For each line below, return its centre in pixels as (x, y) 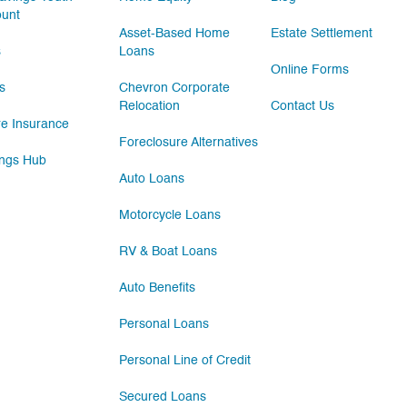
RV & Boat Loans (169, 252)
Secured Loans (163, 397)
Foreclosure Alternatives (189, 143)
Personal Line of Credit (185, 361)
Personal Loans (164, 324)
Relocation (150, 106)
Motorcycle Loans (170, 215)
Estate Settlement (322, 34)
